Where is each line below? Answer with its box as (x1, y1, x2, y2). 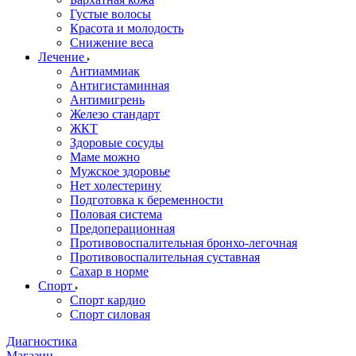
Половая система (70, 207, 162, 221)
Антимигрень (70, 93, 145, 106)
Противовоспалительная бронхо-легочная (70, 236, 297, 250)
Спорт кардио (70, 293, 145, 307)
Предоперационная (70, 222, 175, 235)
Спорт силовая (70, 308, 150, 321)
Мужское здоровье (70, 164, 170, 178)
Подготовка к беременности (70, 193, 223, 207)
